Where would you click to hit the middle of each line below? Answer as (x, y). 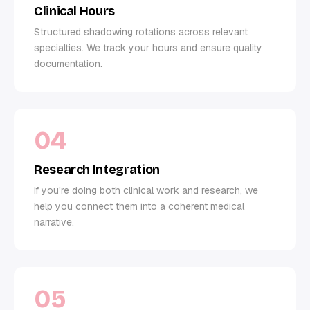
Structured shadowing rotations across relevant (141, 31)
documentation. (68, 63)
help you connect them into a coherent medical (139, 206)
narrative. (54, 222)
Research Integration (97, 169)
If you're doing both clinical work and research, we (146, 190)
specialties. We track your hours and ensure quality (148, 47)
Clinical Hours (74, 11)
